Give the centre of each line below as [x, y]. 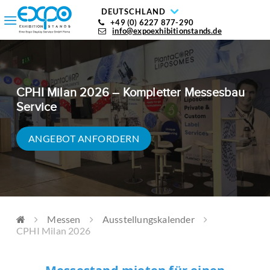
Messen [64, 219]
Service [37, 107]
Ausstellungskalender [148, 219]
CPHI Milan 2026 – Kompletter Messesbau [131, 93]
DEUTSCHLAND [133, 11]
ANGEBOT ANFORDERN [84, 138]
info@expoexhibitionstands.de [167, 31]
